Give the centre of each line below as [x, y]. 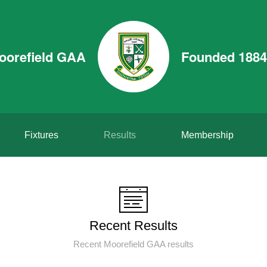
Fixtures [41, 135]
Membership [207, 135]
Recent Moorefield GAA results [133, 244]
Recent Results [133, 226]
